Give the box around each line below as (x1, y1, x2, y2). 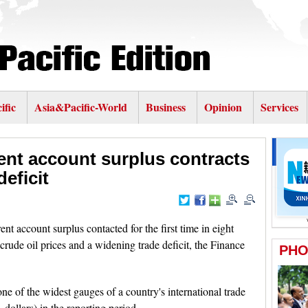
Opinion (204, 99, 242, 115)
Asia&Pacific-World (34, 99, 130, 115)
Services (261, 99, 298, 115)
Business (146, 99, 186, 115)
